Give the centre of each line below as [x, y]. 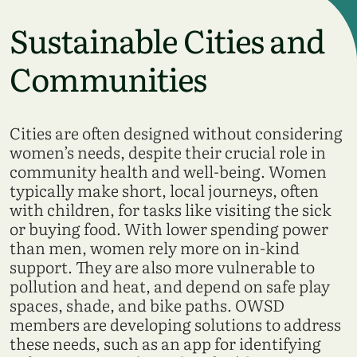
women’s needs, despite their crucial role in [168, 151]
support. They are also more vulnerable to [162, 266]
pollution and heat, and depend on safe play [170, 285]
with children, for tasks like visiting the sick [171, 208]
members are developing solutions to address [175, 323]
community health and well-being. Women [168, 170]
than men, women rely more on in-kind [155, 247]
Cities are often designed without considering [176, 132]
